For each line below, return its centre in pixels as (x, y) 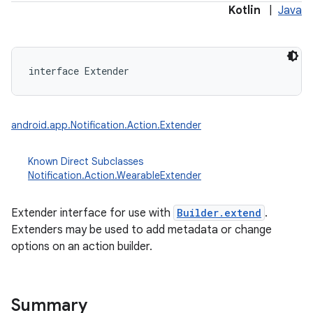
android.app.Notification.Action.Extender (106, 125)
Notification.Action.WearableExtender (115, 175)
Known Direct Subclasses (86, 161)
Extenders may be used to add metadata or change (141, 230)
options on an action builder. (82, 247)
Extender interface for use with (92, 213)
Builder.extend (219, 213)
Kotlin (245, 10)
